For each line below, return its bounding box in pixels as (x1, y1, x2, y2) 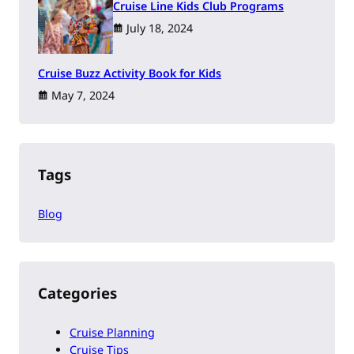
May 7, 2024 (51, 88, 115, 104)
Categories (38, 283, 117, 303)
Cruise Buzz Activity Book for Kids (38, 66, 221, 81)
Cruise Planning (70, 325, 155, 341)
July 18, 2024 (126, 21, 193, 36)
